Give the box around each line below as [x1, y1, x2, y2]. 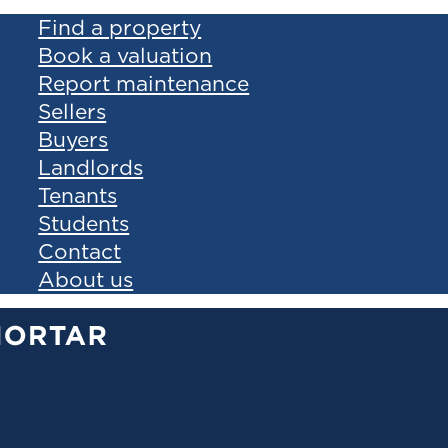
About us [38, 266, 134, 291]
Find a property [38, 14, 202, 39]
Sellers [38, 98, 107, 123]
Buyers [38, 126, 109, 151]
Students [38, 210, 130, 235]
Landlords [38, 154, 144, 179]
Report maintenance [38, 70, 250, 95]
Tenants [38, 182, 118, 207]
